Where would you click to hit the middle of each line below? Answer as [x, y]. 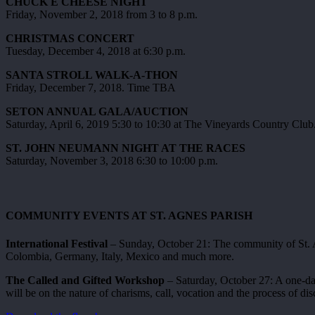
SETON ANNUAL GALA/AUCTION [97, 111]
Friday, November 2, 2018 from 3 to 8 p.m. [102, 14]
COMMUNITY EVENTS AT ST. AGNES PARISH [129, 216]
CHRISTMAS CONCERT [70, 38]
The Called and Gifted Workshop [85, 280]
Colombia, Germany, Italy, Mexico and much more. [120, 256]
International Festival [57, 243]
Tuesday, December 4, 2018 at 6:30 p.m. [96, 51]
